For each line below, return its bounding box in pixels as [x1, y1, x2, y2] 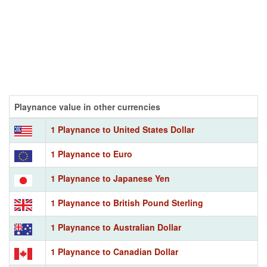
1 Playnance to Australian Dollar [51, 221, 181, 233]
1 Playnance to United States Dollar [51, 123, 194, 135]
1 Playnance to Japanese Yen [51, 172, 170, 184]
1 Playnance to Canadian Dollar [51, 245, 178, 257]
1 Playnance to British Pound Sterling [51, 196, 203, 209]
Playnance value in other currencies [14, 100, 160, 113]
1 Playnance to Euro [51, 147, 132, 160]
